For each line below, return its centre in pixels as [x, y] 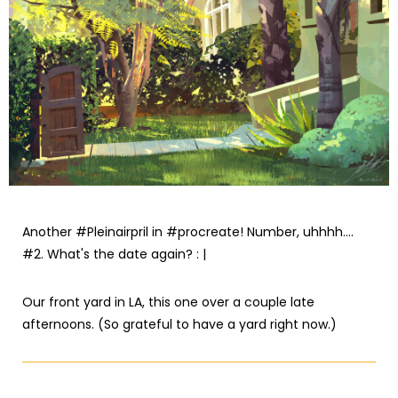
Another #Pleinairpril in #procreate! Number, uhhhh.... [188, 232]
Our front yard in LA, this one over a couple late [168, 302]
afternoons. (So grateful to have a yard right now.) [179, 324]
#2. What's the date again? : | [114, 254]
